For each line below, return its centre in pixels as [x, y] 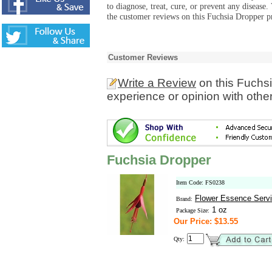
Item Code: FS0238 [200, 182]
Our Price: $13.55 [206, 221]
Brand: [184, 199]
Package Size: [193, 210]
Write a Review [157, 83]
